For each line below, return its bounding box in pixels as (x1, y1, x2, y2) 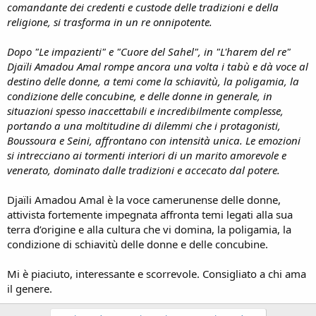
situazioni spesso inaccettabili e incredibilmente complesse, (7, 103, 284, 118)
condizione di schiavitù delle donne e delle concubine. (7, 236, 268, 251)
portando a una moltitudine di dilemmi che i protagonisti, (7, 118, 281, 133)
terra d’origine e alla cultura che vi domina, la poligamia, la (7, 221, 291, 236)
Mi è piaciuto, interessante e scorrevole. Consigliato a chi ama (7, 266, 306, 281)
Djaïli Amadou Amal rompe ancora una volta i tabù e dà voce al (7, 59, 308, 73)
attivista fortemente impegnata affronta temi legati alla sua (7, 207, 293, 221)
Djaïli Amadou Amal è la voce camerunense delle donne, (7, 192, 281, 207)
